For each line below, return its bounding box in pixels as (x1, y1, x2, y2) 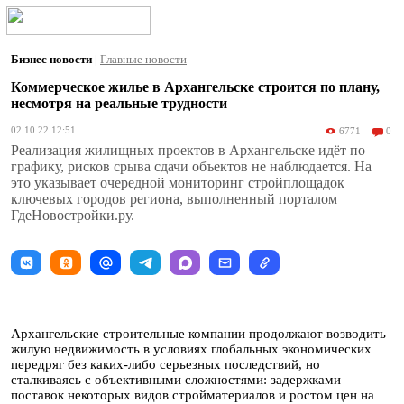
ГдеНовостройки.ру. (11, 207, 134, 223)
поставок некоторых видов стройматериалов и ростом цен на (11, 388, 374, 402)
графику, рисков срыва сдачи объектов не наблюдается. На (11, 159, 372, 174)
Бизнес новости (11, 52, 95, 66)
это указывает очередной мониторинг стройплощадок (11, 175, 344, 190)
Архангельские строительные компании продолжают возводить (11, 326, 386, 341)
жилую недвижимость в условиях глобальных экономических (11, 342, 372, 356)
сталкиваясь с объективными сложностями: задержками (11, 372, 341, 387)
